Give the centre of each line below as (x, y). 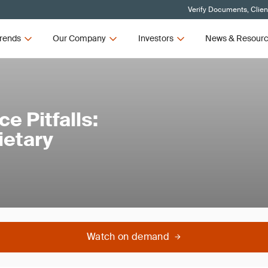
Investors (156, 38)
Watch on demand (128, 237)
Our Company (80, 38)
